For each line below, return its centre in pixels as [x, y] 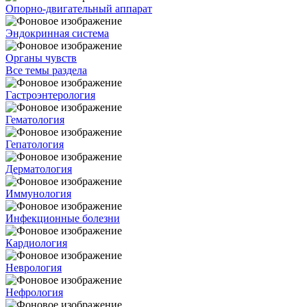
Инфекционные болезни [63, 218]
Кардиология [36, 243]
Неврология [34, 267]
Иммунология [38, 193]
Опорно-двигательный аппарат [79, 8]
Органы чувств [41, 58]
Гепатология [35, 144]
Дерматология [39, 169]
